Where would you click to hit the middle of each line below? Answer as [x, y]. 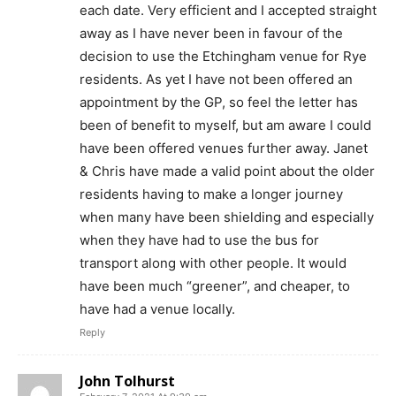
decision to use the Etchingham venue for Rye [223, 56]
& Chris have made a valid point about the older [227, 171]
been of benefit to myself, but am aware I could [225, 125]
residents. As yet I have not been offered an [216, 79]
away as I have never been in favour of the [211, 33]
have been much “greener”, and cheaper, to [215, 286]
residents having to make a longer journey [211, 194]
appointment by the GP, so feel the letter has [219, 102]
